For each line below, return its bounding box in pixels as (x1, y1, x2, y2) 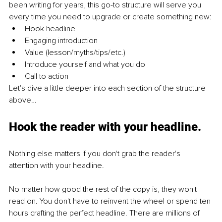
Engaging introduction (25, 36, 100, 46)
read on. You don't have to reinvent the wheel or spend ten (9, 196, 213, 207)
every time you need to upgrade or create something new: (9, 12, 212, 22)
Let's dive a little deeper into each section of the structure (9, 83, 208, 94)
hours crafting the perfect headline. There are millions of (9, 208, 202, 219)
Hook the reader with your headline (9, 120, 198, 134)
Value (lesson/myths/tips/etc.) (25, 48, 125, 58)
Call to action (25, 71, 68, 82)
